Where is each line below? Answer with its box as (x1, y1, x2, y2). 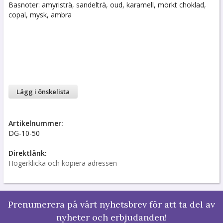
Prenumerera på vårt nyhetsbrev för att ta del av (8, 199, 215, 211)
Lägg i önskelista (16, 87, 70, 97)
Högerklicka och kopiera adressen (8, 158, 117, 168)
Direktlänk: (8, 148, 47, 158)
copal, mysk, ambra (8, 10, 72, 20)
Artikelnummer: (8, 118, 63, 128)
